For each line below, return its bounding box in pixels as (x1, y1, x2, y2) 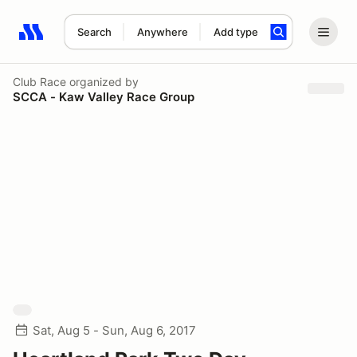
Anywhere (136, 25, 188, 38)
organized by (66, 74, 139, 88)
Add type (213, 25, 258, 38)
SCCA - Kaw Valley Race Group (13, 88, 194, 104)
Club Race (13, 74, 66, 88)
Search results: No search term (18, 33, 204, 49)
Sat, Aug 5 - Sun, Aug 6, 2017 (33, 323, 196, 338)
